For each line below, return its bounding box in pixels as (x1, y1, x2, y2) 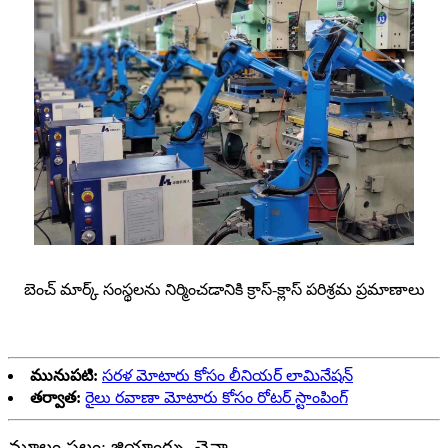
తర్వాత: (30, 389, 81, 407)
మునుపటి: (30, 367, 98, 385)
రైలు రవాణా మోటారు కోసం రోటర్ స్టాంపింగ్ (85, 389, 348, 407)
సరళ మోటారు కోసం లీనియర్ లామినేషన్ (102, 367, 353, 385)
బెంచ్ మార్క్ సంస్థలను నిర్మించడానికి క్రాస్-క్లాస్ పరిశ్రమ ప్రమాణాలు (23, 281, 425, 299)
